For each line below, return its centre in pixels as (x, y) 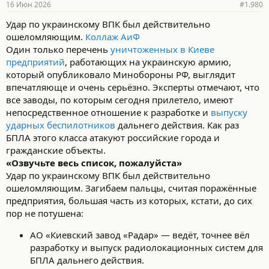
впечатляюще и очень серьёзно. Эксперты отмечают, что (133, 87)
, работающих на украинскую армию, (148, 62)
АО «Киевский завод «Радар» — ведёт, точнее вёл (140, 235)
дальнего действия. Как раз (177, 125)
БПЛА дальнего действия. (87, 260)
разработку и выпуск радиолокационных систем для (147, 247)
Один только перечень (58, 49)
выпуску (229, 112)
